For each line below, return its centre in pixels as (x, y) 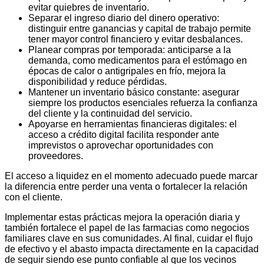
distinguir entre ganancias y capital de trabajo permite (140, 28)
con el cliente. (34, 197)
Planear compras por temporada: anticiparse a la (130, 49)
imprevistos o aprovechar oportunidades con (121, 145)
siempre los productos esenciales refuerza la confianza (143, 103)
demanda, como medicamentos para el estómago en (138, 60)
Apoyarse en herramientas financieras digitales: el (133, 124)
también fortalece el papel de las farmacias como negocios (127, 227)
